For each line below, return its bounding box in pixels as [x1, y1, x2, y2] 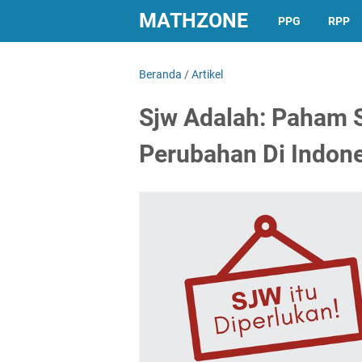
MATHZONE [139, 9, 248, 32]
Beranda [139, 68, 182, 81]
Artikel [192, 68, 223, 81]
